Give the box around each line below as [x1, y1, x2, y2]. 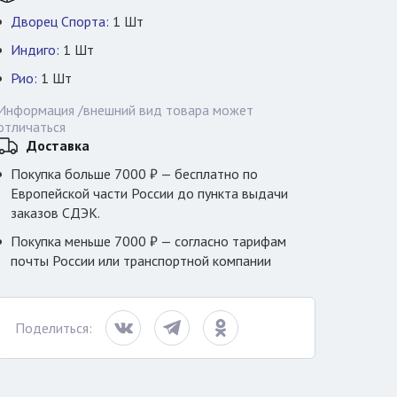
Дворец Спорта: [11, 12, 109, 30]
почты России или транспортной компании [11, 252, 271, 269]
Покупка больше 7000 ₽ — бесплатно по [11, 165, 258, 183]
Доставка [27, 136, 90, 154]
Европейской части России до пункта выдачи [11, 184, 288, 202]
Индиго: [11, 41, 59, 58]
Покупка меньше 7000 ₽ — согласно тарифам [11, 232, 286, 250]
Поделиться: [15, 318, 92, 337]
